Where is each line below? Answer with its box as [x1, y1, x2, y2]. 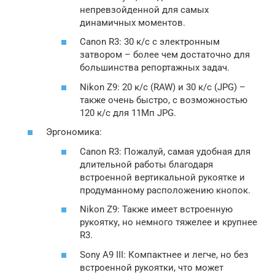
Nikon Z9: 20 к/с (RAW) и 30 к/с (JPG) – [80, 81, 246, 93]
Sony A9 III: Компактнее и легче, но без [80, 249, 249, 260]
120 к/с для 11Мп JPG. [80, 107, 176, 118]
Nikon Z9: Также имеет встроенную [80, 204, 233, 215]
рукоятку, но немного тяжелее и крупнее [80, 217, 257, 228]
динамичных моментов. [80, 17, 185, 28]
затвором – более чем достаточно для [80, 49, 250, 60]
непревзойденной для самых [80, 4, 209, 15]
